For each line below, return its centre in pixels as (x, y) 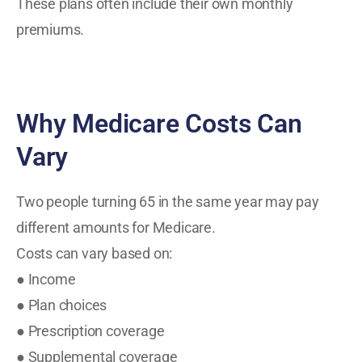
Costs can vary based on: (95, 254)
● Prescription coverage (90, 331)
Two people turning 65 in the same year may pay (168, 202)
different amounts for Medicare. (116, 228)
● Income (46, 280)
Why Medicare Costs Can (159, 123)
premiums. (51, 30)
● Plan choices (62, 305)
